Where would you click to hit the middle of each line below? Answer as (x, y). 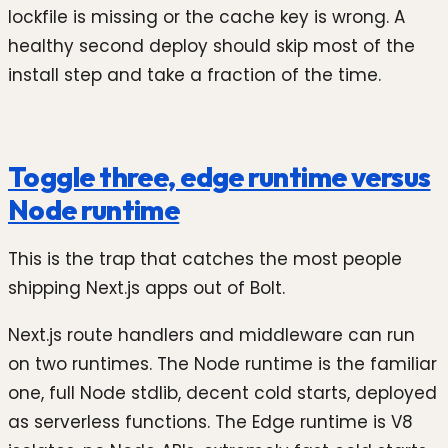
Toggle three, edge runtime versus (219, 176)
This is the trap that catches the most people (205, 258)
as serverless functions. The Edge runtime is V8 (210, 422)
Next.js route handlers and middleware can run (211, 335)
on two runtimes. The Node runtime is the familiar (222, 364)
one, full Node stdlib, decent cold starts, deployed (222, 393)
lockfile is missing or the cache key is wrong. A (206, 16)
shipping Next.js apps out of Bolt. (146, 287)
